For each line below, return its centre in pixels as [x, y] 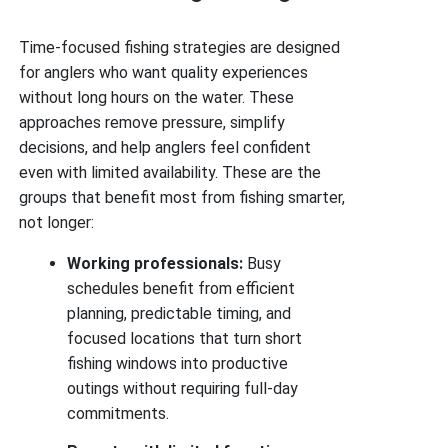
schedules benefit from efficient [181, 288]
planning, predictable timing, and [179, 313]
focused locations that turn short [185, 338]
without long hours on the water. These [157, 97]
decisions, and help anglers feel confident [165, 147]
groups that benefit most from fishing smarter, [182, 197]
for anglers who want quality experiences [164, 72]
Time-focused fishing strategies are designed [180, 47]
